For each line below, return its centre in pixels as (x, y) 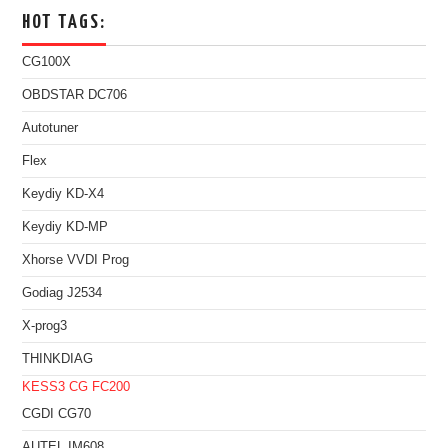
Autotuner (50, 127)
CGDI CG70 (57, 413)
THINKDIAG (58, 358)
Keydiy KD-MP (65, 226)
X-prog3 (45, 325)
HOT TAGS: (64, 22)
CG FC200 (100, 386)
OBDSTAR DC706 (75, 94)
